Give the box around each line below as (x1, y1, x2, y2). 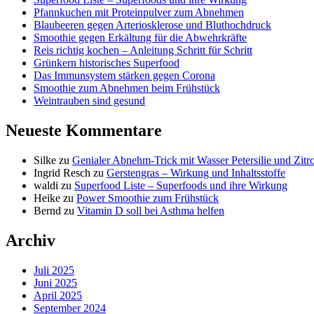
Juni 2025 (34, 277, 77, 289)
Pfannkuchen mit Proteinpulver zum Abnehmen (34, 6, 244, 19)
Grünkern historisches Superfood (34, 57, 179, 69)
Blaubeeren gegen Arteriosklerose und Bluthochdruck (34, 19, 271, 32)
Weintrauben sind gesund (34, 95, 145, 107)
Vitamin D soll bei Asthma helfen (77, 205, 224, 217)
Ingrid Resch (34, 167, 90, 179)
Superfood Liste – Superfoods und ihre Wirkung (74, 179, 287, 192)
